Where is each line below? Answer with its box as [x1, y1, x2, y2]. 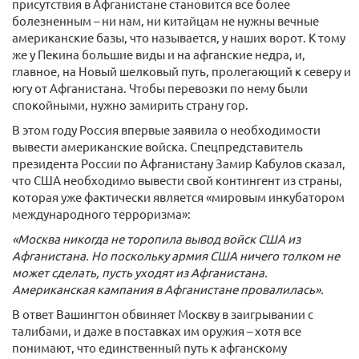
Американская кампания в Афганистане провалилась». [12, 281, 324, 296]
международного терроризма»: [12, 206, 191, 221]
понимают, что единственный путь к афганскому [12, 340, 287, 355]
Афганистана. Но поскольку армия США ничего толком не [12, 248, 340, 263]
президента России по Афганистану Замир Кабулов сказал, [12, 155, 345, 171]
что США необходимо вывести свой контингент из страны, [12, 172, 342, 188]
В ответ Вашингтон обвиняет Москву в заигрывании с [12, 306, 313, 321]
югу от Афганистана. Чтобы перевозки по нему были [12, 80, 308, 95]
